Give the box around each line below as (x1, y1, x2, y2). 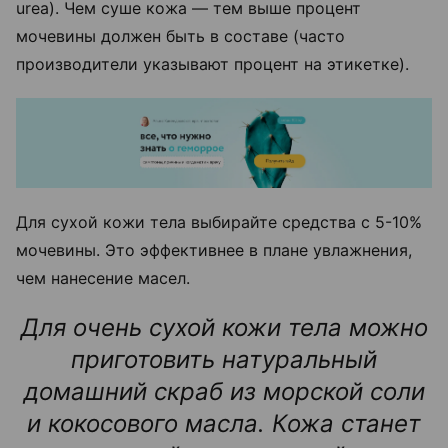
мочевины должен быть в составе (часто (16, 26, 345, 47)
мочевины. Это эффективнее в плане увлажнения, (16, 240, 412, 261)
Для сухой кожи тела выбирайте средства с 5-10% (16, 212, 422, 233)
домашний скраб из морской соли (23, 377, 425, 407)
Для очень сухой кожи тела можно (20, 313, 428, 343)
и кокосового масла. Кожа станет (27, 409, 421, 439)
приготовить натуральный (71, 345, 377, 375)
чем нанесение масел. (16, 268, 195, 289)
